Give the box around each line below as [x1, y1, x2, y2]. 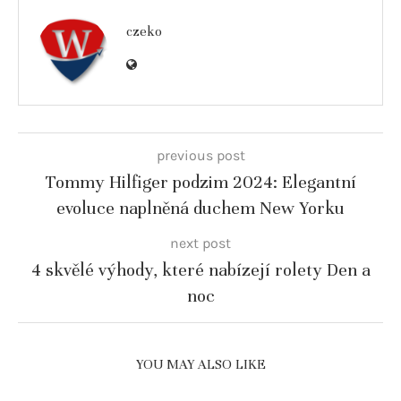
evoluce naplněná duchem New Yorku [56, 196, 345, 219]
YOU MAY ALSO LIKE [135, 355, 266, 372]
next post [170, 234, 231, 252]
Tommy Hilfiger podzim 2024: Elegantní [45, 170, 356, 193]
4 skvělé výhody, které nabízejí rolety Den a [30, 258, 371, 281]
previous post [156, 146, 245, 164]
